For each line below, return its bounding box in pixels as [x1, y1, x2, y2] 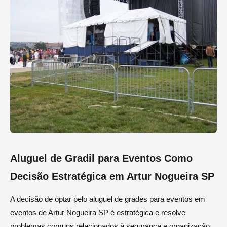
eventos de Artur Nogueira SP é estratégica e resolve [10, 208, 185, 217]
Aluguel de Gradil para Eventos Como [10, 153, 193, 164]
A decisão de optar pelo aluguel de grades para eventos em [10, 195, 205, 204]
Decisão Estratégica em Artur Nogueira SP [10, 171, 214, 182]
